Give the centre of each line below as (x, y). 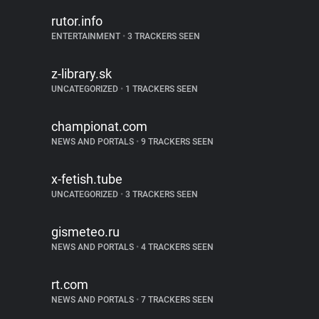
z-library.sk (82, 74)
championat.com (99, 126)
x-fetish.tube (87, 179)
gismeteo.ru (85, 232)
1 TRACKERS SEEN (161, 89)
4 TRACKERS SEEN (176, 247)
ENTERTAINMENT (87, 36)
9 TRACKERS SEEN (176, 142)
